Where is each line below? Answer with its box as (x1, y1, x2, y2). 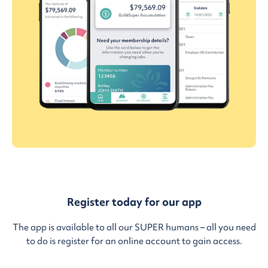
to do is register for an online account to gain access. (26, 234, 242, 247)
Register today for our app (66, 194, 202, 209)
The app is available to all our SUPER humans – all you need (12, 221, 256, 233)
